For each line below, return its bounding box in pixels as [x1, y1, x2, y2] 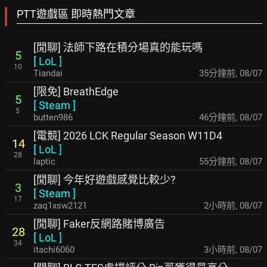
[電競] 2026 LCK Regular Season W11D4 [33, 129, 222, 142]
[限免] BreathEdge [33, 85, 119, 98]
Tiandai [33, 68, 63, 79]
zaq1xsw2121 [33, 200, 87, 211]
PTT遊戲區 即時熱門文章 [17, 8, 135, 20]
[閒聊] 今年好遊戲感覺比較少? [33, 173, 176, 186]
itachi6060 [33, 244, 74, 255]
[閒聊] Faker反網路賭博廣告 [33, 218, 165, 230]
